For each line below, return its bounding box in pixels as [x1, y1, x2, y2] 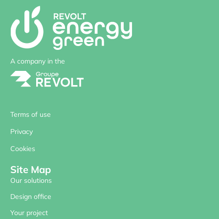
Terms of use [10, 110, 51, 119]
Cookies [10, 144, 35, 153]
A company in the [10, 56, 65, 66]
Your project [10, 208, 48, 217]
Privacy [10, 127, 33, 136]
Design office [10, 192, 51, 201]
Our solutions [10, 175, 52, 185]
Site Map [10, 163, 51, 175]
